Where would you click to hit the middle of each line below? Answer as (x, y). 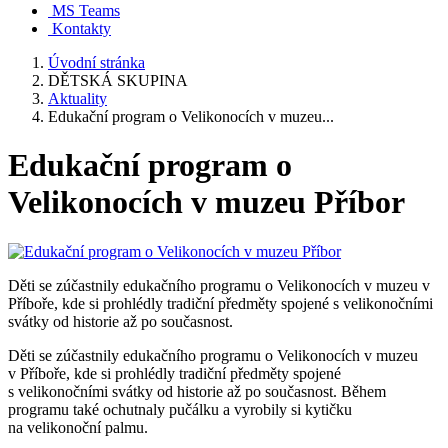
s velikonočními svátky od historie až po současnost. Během (197, 391)
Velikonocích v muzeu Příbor (206, 202)
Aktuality (77, 98)
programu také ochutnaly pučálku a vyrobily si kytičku (180, 409)
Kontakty (81, 28)
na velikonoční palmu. (78, 427)
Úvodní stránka (96, 62)
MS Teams (86, 10)
